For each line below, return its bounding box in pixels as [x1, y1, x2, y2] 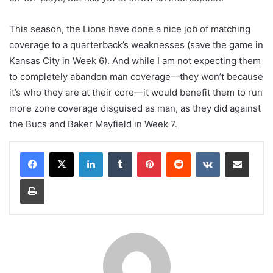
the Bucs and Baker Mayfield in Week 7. [9, 118, 177, 130]
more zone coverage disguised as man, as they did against [9, 102, 261, 115]
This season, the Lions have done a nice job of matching [9, 23, 250, 35]
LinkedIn [102, 147, 134, 157]
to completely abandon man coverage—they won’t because [9, 71, 263, 83]
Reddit [190, 147, 214, 157]
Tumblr [132, 147, 157, 157]
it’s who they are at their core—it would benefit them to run [9, 87, 263, 99]
